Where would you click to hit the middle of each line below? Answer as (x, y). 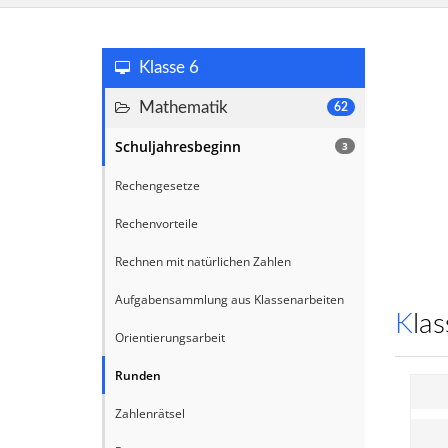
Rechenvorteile (156, 223)
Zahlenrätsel (150, 413)
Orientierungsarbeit (170, 337)
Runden (138, 375)
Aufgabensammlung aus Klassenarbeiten (229, 299)
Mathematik (181, 107)
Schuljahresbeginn (178, 146)
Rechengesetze (157, 185)
